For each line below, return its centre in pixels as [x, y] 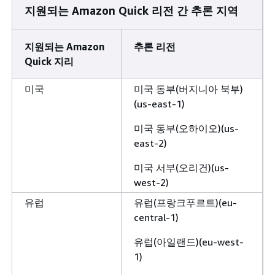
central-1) [156, 217]
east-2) [150, 143]
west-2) [151, 182]
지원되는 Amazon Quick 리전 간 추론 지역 [131, 10]
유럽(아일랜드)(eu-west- [189, 242]
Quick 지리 [49, 61]
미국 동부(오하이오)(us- [186, 128]
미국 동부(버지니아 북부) [188, 89]
